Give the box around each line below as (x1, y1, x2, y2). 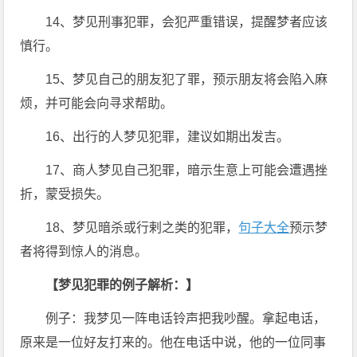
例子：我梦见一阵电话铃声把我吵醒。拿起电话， (45, 312, 327, 325)
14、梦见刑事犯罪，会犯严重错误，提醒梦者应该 (45, 15, 328, 29)
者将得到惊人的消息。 (20, 245, 148, 258)
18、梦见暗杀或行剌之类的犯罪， (45, 221, 239, 234)
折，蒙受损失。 (20, 187, 110, 201)
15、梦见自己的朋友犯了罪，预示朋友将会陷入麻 (45, 73, 328, 86)
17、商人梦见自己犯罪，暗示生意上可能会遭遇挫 (45, 163, 328, 177)
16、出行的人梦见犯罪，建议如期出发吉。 (45, 130, 290, 143)
